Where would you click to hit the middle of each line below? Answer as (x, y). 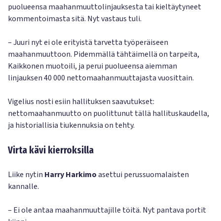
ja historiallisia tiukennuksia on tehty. (71, 125)
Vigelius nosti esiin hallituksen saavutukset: (81, 102)
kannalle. (23, 186)
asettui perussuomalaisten (143, 175)
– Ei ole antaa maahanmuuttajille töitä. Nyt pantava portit (107, 210)
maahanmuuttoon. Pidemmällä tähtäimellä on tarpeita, (104, 54)
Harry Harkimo (71, 175)
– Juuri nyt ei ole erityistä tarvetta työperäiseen (88, 42)
